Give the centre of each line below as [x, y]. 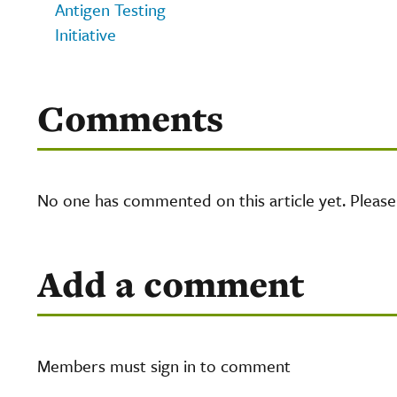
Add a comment [171, 284]
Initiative [86, 34]
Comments [130, 118]
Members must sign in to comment [164, 365]
